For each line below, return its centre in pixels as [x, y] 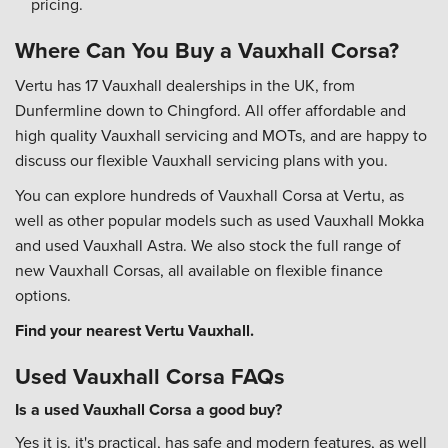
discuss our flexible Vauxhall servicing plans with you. [201, 160]
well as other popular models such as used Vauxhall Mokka [219, 220]
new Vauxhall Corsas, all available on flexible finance [199, 270]
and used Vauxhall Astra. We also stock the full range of [208, 245]
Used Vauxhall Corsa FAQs [150, 376]
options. [43, 295]
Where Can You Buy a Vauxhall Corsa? [207, 50]
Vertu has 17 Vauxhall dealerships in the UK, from [185, 85]
